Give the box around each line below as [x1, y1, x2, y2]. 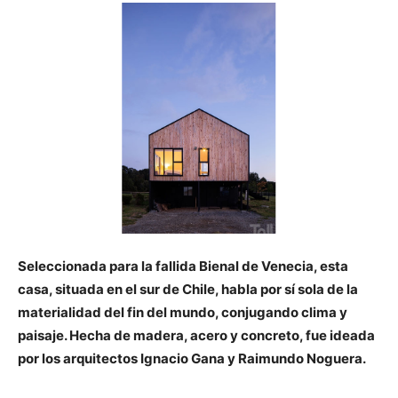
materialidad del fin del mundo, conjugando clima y [18, 304, 347, 321]
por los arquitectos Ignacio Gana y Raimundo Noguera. [18, 350, 366, 367]
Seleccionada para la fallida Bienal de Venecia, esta [18, 258, 348, 275]
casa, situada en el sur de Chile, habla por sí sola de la [18, 281, 358, 298]
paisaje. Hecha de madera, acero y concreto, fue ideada [18, 327, 375, 344]
